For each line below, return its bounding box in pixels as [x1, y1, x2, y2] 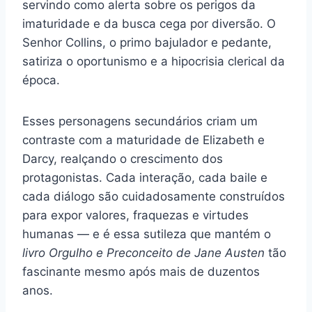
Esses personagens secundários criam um [22, 114, 258, 129]
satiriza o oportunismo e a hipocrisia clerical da [22, 54, 285, 69]
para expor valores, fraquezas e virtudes [22, 208, 249, 223]
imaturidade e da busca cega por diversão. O [22, 17, 276, 31]
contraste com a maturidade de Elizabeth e [22, 133, 265, 148]
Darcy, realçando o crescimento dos [22, 152, 223, 166]
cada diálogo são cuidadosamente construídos [22, 189, 285, 204]
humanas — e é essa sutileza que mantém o [22, 227, 271, 242]
